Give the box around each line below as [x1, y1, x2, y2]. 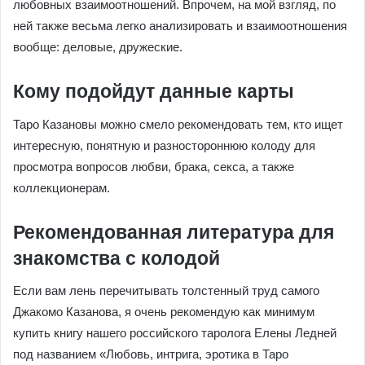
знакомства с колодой [13, 247, 220, 269]
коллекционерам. [13, 180, 110, 195]
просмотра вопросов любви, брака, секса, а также [13, 159, 294, 174]
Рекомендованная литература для [13, 221, 334, 243]
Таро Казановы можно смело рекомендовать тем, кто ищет [13, 117, 343, 131]
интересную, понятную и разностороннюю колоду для [13, 138, 315, 152]
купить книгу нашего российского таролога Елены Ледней [13, 326, 336, 340]
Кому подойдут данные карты [13, 81, 294, 102]
